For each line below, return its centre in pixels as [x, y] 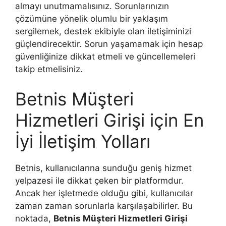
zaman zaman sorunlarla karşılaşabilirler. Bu [104, 206]
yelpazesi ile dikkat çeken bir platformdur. [99, 181]
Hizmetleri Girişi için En [109, 120]
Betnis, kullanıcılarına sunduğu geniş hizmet [103, 168]
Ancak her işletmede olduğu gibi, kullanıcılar [104, 193]
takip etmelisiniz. [49, 69]
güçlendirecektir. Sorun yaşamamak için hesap [109, 44]
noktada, [34, 218]
